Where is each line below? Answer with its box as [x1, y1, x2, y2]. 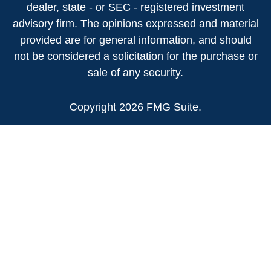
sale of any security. [88, 67, 183, 79]
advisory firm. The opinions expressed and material [12, 18, 259, 30]
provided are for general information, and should [19, 34, 252, 46]
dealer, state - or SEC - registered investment [27, 1, 244, 13]
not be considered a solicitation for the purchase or [13, 50, 258, 62]
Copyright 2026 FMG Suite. [70, 101, 201, 113]
